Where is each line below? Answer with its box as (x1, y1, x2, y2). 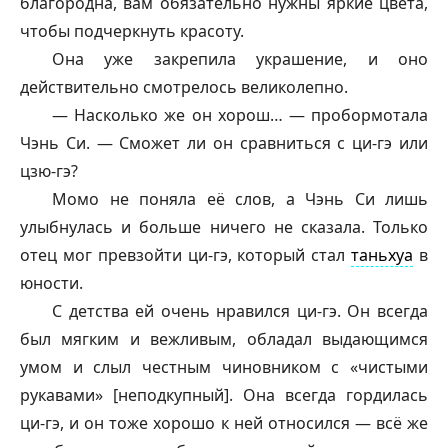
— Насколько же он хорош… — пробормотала (52, 104, 428, 126)
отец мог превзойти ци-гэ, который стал (20, 244, 352, 266)
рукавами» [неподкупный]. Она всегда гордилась (20, 384, 428, 406)
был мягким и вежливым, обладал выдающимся (20, 328, 428, 350)
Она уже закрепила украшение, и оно (52, 48, 428, 70)
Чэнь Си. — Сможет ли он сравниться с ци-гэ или (20, 132, 428, 154)
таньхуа (351, 244, 414, 266)
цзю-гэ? (20, 160, 78, 182)
